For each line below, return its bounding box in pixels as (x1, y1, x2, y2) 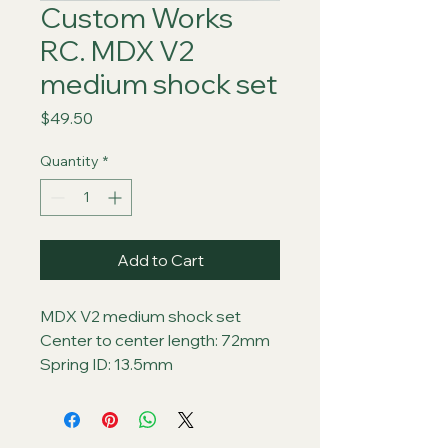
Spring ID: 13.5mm (40, 354, 173, 374)
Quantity (40, 152, 99, 170)
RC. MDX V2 (40, 33, 195, 68)
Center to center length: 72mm (40, 330, 270, 350)
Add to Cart (116, 250, 204, 270)
